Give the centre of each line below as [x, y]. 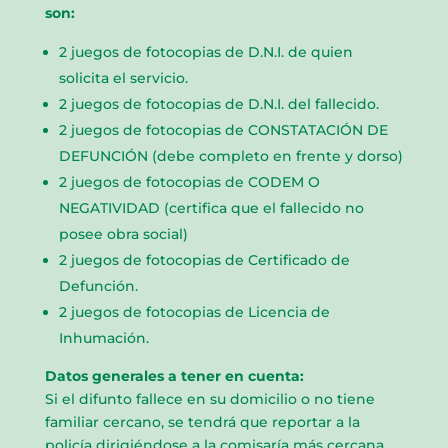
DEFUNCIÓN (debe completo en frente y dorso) [230, 155]
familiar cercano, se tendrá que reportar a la [202, 421]
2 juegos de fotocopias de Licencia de [194, 311]
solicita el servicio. [123, 77]
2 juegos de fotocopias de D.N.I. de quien [205, 51]
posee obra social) [123, 233]
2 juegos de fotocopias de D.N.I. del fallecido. [218, 103]
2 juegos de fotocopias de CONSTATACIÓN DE [223, 129]
